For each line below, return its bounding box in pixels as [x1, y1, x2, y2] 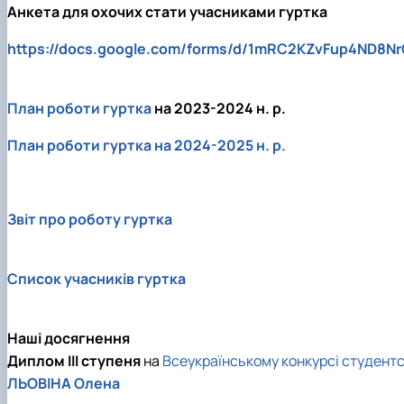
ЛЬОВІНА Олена [7, 372, 120, 393]
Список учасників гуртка [7, 268, 186, 289]
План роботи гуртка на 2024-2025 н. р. [7, 134, 286, 155]
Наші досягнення [7, 327, 130, 348]
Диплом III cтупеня [7, 350, 141, 371]
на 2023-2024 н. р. [151, 97, 286, 118]
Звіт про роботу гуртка [7, 208, 172, 229]
